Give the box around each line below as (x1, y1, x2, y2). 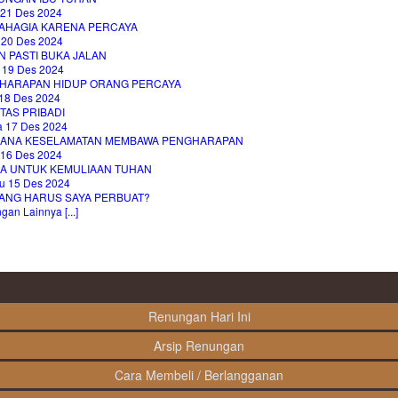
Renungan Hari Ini (147, 307, 251, 326)
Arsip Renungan (154, 337, 244, 355)
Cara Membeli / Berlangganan (115, 366, 283, 385)
